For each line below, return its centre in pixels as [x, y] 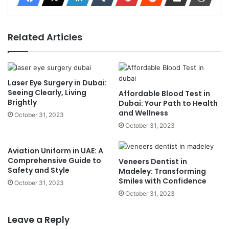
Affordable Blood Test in [164, 93]
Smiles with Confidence [163, 181]
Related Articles [45, 37]
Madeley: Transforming [162, 171]
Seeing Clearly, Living [47, 92]
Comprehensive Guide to [54, 160]
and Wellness [143, 113]
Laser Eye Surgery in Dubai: [57, 83]
